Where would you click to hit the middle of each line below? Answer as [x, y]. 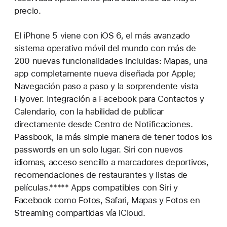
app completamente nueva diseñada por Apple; [105, 74]
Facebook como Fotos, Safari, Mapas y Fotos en [107, 200]
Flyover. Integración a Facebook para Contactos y [109, 99]
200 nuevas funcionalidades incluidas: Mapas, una [111, 61]
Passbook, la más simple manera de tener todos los [113, 137]
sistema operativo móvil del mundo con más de [105, 48]
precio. [28, 11]
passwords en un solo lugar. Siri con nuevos [99, 150]
